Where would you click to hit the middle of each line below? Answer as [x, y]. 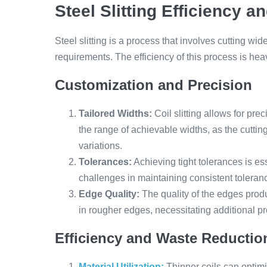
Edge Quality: [109, 194]
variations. [100, 146]
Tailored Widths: [115, 114]
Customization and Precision [153, 85]
